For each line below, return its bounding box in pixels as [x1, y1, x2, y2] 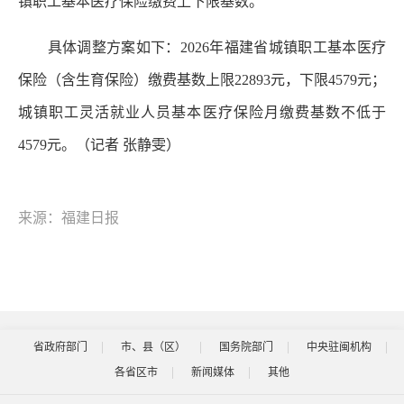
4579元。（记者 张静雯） [18, 136, 180, 152]
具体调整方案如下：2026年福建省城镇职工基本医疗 [18, 39, 386, 55]
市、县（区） [120, 340, 186, 353]
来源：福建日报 [18, 209, 119, 225]
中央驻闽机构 [306, 340, 372, 353]
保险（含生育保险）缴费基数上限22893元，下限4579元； [18, 71, 386, 87]
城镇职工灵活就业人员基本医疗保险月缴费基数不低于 [18, 104, 386, 120]
